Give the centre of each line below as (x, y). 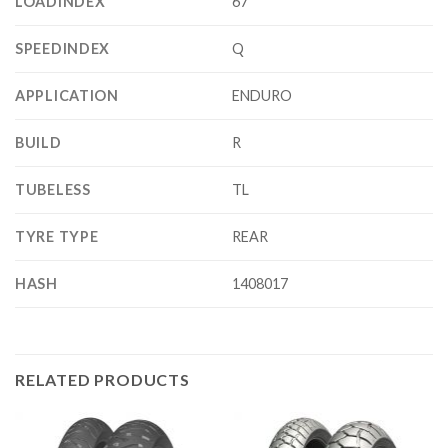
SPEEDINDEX (63, 49)
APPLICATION (67, 96)
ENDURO (262, 96)
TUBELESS (53, 190)
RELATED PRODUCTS (102, 380)
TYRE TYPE (57, 237)
